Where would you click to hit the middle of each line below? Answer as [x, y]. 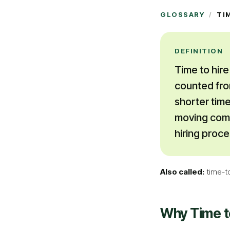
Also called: [182, 172]
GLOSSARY [183, 14]
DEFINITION [199, 51]
